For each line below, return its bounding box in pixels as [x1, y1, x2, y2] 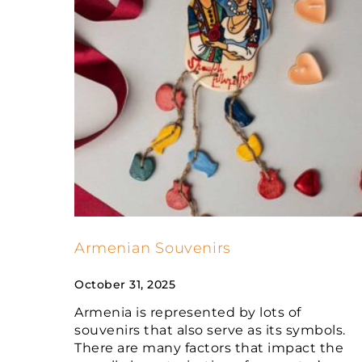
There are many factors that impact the [74, 339, 343, 356]
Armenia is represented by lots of [74, 304, 301, 320]
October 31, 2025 [74, 276, 175, 292]
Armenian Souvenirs [74, 238, 231, 257]
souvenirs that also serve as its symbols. [74, 322, 346, 338]
